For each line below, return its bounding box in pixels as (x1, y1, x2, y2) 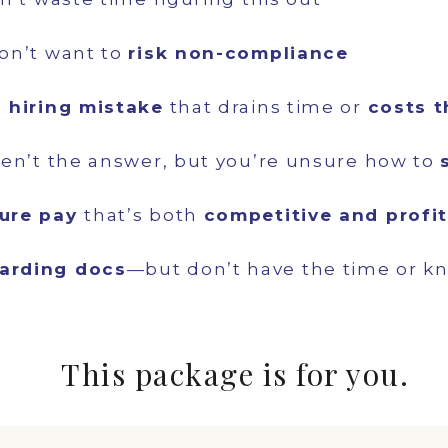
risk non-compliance (128, 43, 349, 63)
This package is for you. (61, 354, 409, 394)
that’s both (84, 205, 204, 225)
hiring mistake (9, 97, 164, 117)
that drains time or (163, 97, 368, 117)
